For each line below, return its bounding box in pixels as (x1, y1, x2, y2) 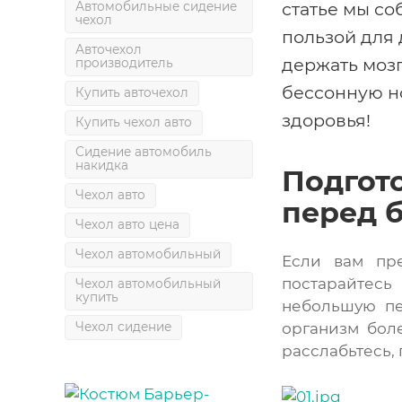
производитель (75, 56, 173, 70)
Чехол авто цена (75, 217, 179, 232)
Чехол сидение (75, 319, 171, 334)
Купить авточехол (75, 85, 188, 100)
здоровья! (282, 109, 371, 132)
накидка (75, 158, 128, 172)
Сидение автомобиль (75, 144, 212, 159)
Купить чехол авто (75, 115, 192, 129)
